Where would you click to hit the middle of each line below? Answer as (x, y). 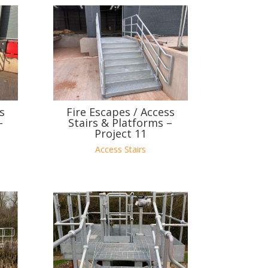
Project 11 (120, 134)
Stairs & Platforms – (121, 123)
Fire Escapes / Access (120, 112)
